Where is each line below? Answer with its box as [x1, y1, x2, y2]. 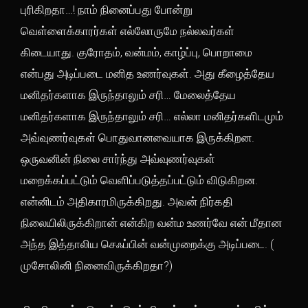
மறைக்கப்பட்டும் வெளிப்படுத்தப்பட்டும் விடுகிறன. [21, 173, 258, 187]
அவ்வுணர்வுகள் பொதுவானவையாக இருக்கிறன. [21, 131, 254, 144]
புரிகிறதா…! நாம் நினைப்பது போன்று [21, 3, 192, 16]
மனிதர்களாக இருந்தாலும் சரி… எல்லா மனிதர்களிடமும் [21, 109, 283, 123]
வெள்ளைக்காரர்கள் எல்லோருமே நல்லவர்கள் [21, 24, 234, 38]
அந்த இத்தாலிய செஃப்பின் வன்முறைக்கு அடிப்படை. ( [21, 237, 274, 251]
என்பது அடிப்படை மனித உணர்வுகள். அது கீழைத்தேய [21, 67, 274, 80]
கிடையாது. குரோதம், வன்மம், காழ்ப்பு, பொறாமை [21, 45, 252, 59]
